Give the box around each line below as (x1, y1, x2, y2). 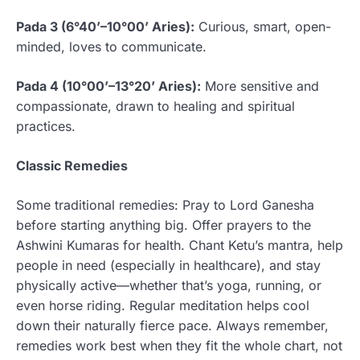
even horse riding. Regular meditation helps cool (16, 297, 309, 313)
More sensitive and (201, 77, 319, 94)
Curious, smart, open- (194, 18, 331, 35)
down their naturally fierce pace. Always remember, (16, 317, 329, 333)
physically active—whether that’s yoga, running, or (16, 276, 321, 293)
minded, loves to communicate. (16, 38, 207, 55)
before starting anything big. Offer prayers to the (16, 216, 311, 233)
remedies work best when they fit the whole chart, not (16, 337, 342, 354)
